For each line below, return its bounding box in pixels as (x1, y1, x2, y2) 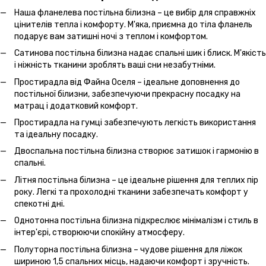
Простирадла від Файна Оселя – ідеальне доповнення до (14, 77, 240, 87)
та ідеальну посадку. (14, 129, 98, 140)
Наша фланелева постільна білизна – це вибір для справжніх (14, 7, 256, 18)
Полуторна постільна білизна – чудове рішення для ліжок (14, 244, 242, 255)
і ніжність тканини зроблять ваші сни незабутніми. (14, 60, 216, 71)
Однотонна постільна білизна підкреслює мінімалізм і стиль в (14, 216, 258, 226)
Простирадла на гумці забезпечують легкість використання (14, 118, 256, 128)
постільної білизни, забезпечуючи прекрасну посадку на (14, 88, 240, 99)
